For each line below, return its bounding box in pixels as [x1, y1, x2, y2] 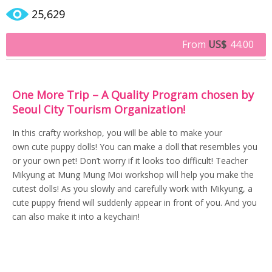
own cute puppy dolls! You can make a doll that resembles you [12, 140, 257, 152]
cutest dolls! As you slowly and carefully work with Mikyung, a [12, 182, 253, 194]
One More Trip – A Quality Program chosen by [12, 87, 254, 102]
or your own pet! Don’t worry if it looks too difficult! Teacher [12, 154, 248, 166]
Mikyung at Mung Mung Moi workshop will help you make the [12, 168, 254, 180]
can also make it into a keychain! [12, 210, 140, 222]
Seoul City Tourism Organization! [12, 101, 185, 117]
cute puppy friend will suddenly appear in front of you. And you [12, 196, 257, 208]
